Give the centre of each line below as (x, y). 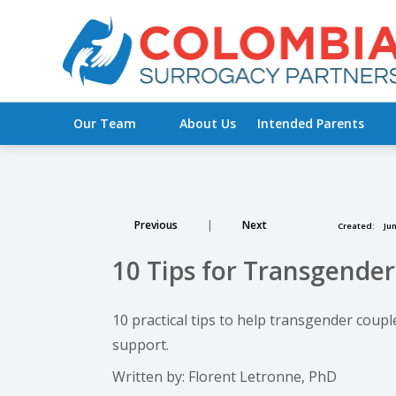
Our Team (108, 123)
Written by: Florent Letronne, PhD (225, 377)
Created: (356, 226)
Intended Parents (315, 123)
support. (141, 345)
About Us (208, 123)
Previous (156, 225)
